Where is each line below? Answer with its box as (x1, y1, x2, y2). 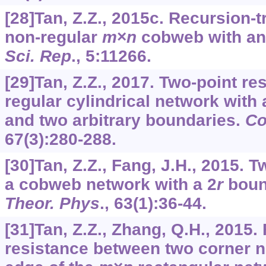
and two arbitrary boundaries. (4, 111, 245, 130)
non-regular (4, 28, 102, 47)
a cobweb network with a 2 (4, 175, 217, 194)
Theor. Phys (4, 194, 100, 213)
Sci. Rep (4, 47, 71, 66)
